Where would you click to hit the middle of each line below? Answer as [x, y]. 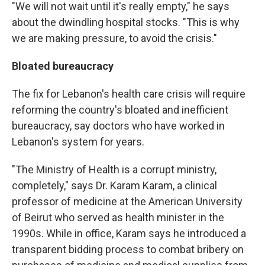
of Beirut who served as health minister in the [118, 217]
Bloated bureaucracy [63, 66]
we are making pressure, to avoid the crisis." [114, 38]
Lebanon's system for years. [78, 142]
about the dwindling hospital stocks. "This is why [126, 22]
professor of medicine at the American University [127, 201]
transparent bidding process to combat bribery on [128, 249]
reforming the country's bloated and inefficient [120, 110]
